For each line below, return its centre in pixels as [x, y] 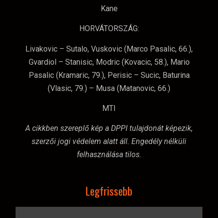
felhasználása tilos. [109, 155]
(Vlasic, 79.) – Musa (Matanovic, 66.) [109, 88]
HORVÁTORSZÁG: [109, 29]
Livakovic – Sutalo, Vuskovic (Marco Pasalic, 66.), [109, 49]
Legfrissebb [109, 190]
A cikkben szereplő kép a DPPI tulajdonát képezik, [109, 128]
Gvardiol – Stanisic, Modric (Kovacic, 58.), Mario [109, 62]
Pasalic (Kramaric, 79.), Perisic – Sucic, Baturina [109, 75]
